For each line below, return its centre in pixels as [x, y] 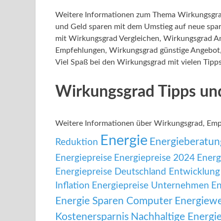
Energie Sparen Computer [114, 201]
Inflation [73, 186]
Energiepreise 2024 [154, 158]
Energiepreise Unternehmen [150, 186]
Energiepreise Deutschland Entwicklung [138, 172]
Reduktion [77, 143]
